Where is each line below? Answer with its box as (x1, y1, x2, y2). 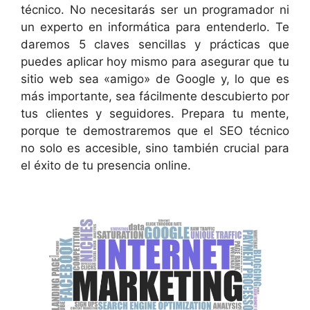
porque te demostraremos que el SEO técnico (21, 124, 289, 138)
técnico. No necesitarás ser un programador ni (21, 3, 289, 17)
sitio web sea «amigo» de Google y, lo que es (21, 72, 289, 86)
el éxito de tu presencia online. (21, 158, 191, 173)
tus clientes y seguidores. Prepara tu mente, (21, 107, 289, 121)
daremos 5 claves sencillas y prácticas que (21, 37, 289, 52)
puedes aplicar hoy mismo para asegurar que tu (21, 55, 289, 69)
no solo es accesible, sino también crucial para (21, 141, 289, 156)
